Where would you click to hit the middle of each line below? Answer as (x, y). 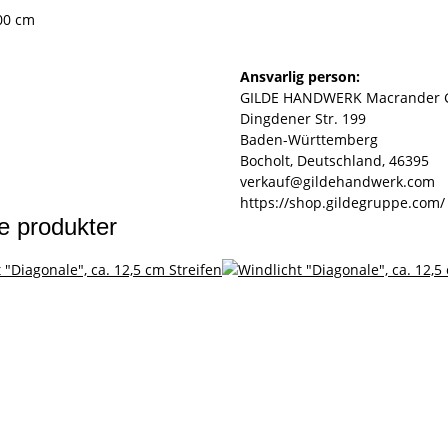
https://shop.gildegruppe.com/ (342, 203)
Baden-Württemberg (309, 140)
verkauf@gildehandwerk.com (337, 182)
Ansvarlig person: (300, 77)
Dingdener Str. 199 (303, 119)
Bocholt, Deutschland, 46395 (334, 161)
